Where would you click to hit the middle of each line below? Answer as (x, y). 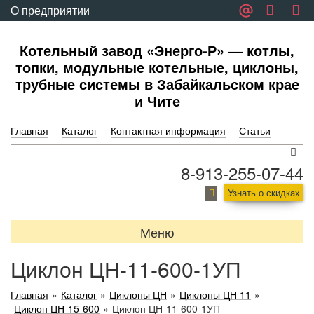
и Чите (157, 101)
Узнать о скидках (264, 192)
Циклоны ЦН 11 (215, 294)
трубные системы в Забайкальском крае (157, 84)
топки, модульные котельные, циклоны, (157, 67)
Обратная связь (52, 31)
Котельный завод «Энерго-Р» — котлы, (157, 50)
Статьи (255, 130)
